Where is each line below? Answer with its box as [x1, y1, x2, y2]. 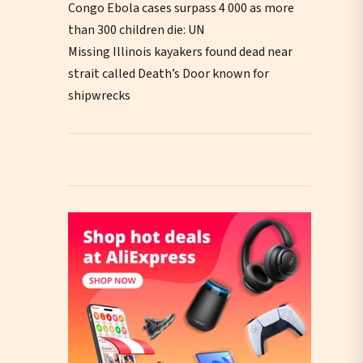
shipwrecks [68, 87, 130, 105]
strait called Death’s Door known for [68, 65, 269, 83]
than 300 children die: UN [68, 21, 205, 39]
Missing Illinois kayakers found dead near [68, 43, 293, 61]
